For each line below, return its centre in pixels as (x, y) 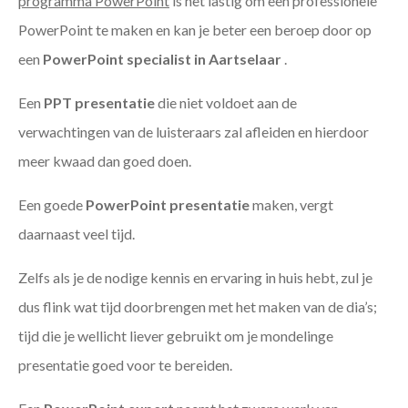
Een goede (52, 205)
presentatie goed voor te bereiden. (125, 365)
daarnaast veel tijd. (76, 234)
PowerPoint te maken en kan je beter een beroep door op (195, 30)
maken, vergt (291, 205)
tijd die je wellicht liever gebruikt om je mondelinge (176, 336)
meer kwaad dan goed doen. (105, 161)
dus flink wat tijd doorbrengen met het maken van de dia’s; (198, 307)
